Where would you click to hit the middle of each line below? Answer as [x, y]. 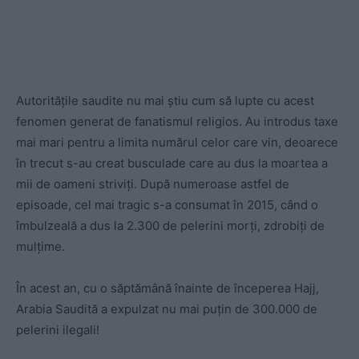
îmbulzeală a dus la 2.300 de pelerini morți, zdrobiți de [170, 226]
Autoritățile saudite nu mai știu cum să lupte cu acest [165, 101]
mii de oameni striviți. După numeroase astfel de [153, 184]
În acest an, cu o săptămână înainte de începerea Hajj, [167, 288]
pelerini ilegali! [58, 330]
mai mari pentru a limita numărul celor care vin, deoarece [177, 142]
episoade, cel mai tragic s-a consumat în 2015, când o [167, 205]
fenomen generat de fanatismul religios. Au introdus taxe [177, 121]
